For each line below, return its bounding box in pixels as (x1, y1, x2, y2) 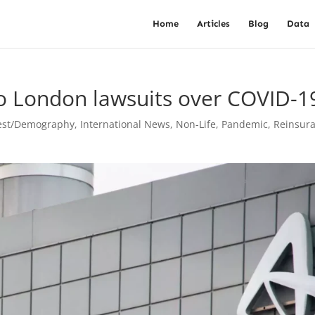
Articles (196, 18, 230, 29)
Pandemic (221, 117, 269, 131)
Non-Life (176, 117, 217, 131)
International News (80, 117, 171, 131)
